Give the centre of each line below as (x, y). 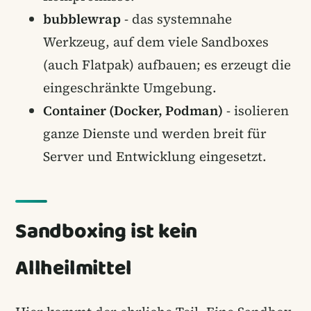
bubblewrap (82, 18)
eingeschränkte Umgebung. (130, 87)
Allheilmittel (74, 268)
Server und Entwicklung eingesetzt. (155, 156)
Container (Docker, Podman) (133, 110)
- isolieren (256, 110)
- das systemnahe (176, 18)
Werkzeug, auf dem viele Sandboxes (156, 41)
